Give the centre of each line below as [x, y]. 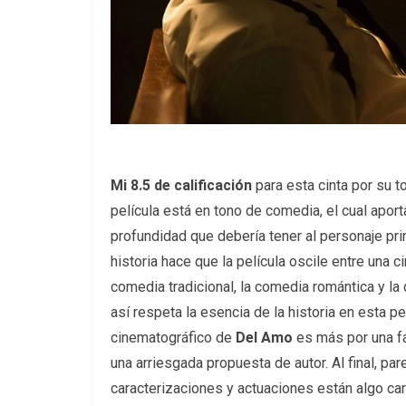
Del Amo [264, 338]
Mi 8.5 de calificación [181, 186]
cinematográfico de [173, 338]
